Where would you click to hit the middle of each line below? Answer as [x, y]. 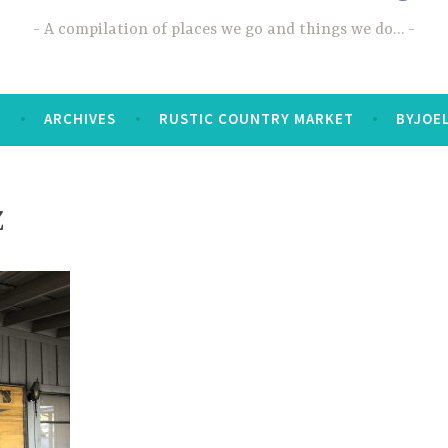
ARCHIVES [80, 119]
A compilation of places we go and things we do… [224, 29]
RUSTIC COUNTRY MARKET [256, 119]
